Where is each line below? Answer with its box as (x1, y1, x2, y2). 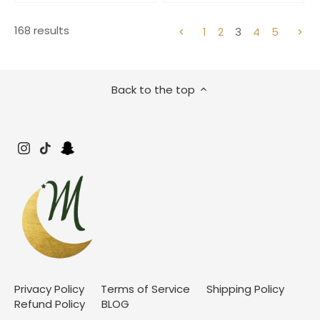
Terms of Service (100, 281, 190, 296)
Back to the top (111, 81, 195, 97)
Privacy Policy (14, 281, 84, 296)
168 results (14, 22, 69, 38)
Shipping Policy (206, 281, 284, 296)
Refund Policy (14, 296, 85, 311)
